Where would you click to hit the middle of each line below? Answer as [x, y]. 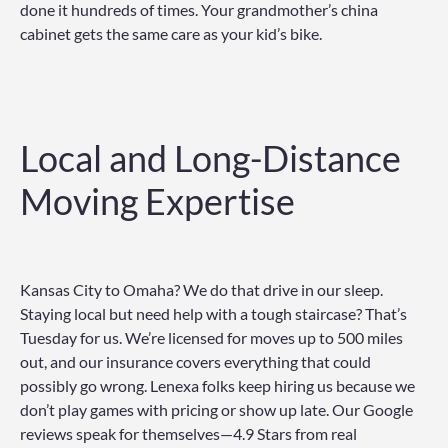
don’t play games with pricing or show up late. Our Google [216, 409]
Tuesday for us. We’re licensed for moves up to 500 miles [211, 337]
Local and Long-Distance [210, 158]
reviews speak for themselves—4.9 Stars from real [188, 433]
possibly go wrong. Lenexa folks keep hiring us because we [217, 385]
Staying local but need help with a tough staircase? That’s [213, 313]
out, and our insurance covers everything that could [195, 361]
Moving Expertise [157, 201]
